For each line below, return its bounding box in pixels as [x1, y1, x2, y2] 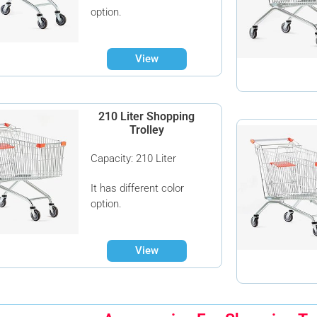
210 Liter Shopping [98, 109, 195, 123]
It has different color [91, 181, 185, 195]
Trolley [129, 122, 164, 137]
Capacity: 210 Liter [91, 151, 177, 165]
